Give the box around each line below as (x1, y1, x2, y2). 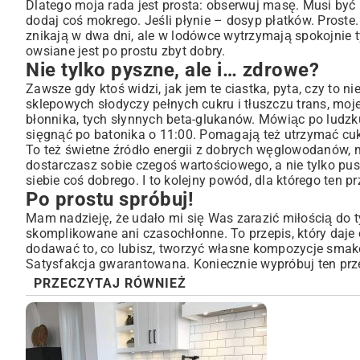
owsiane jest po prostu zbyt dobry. (26, 43, 226, 59)
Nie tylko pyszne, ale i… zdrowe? (26, 59, 319, 81)
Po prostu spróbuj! (26, 188, 194, 211)
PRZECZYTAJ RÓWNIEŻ (34, 276, 186, 291)
